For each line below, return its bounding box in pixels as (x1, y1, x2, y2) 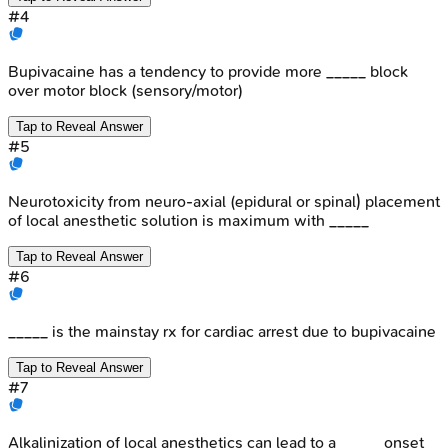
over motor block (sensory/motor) (8, 80, 243, 100)
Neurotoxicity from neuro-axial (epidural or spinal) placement (8, 191, 440, 211)
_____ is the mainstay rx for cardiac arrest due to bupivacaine (8, 321, 436, 341)
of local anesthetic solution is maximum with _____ (8, 210, 369, 230)
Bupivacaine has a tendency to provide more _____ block (8, 61, 408, 81)
